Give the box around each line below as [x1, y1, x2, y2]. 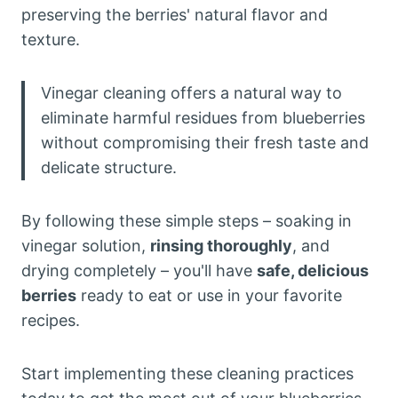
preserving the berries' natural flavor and [21, 5, 328, 24]
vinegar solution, [21, 236, 150, 255]
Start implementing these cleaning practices [21, 364, 354, 383]
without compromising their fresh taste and [41, 133, 369, 152]
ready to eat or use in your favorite [76, 286, 342, 305]
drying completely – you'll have [21, 261, 257, 280]
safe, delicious [257, 261, 369, 280]
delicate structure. [41, 158, 177, 177]
